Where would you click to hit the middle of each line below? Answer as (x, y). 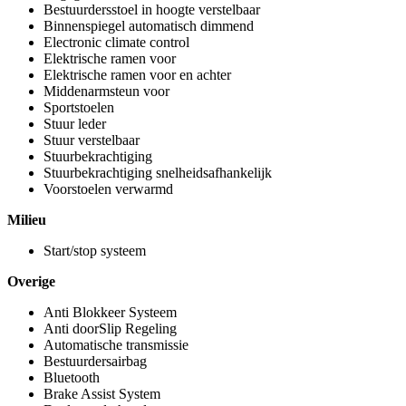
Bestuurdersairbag (95, 361)
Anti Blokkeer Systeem (110, 312)
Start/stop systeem (95, 251)
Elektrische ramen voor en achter (137, 75)
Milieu (27, 220)
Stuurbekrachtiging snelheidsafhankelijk (158, 173)
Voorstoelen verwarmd (108, 189)
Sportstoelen (79, 107)
